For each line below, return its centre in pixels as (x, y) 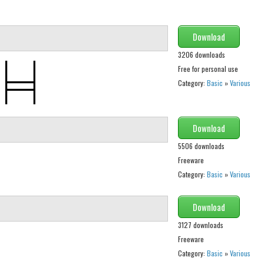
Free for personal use (208, 69)
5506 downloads (201, 146)
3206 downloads (201, 55)
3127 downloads (200, 225)
